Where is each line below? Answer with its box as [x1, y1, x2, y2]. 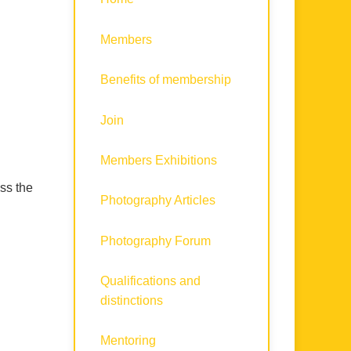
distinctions [100, 294, 163, 308]
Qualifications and [100, 274, 201, 288]
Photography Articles [100, 194, 215, 208]
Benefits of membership [100, 73, 231, 87]
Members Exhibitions [100, 153, 217, 167]
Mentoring [100, 334, 156, 348]
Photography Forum [100, 233, 211, 248]
